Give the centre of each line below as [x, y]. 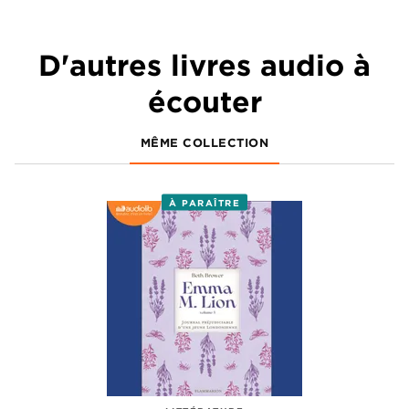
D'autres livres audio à [204, 65]
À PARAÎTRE [204, 202]
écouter [204, 101]
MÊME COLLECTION [204, 142]
